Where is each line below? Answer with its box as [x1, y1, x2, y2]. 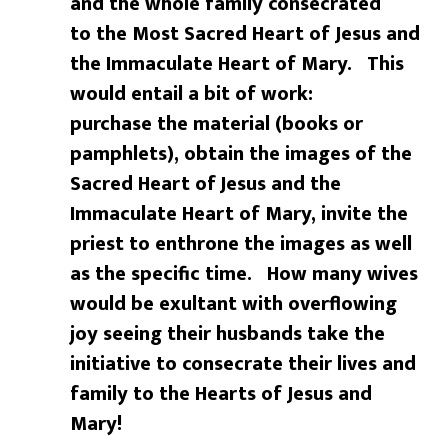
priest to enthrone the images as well [70, 227, 413, 262]
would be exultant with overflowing [70, 287, 398, 322]
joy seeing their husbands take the [70, 317, 386, 352]
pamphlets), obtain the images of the [70, 137, 413, 172]
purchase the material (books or [70, 107, 364, 142]
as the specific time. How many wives [70, 257, 419, 292]
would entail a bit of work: [70, 77, 314, 112]
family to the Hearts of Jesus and [70, 377, 373, 412]
